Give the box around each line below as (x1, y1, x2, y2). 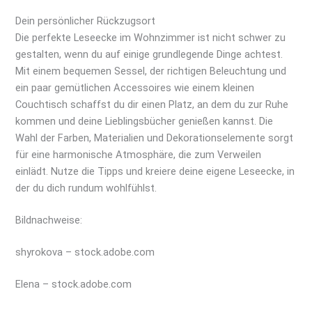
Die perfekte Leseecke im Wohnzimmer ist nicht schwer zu (15, 31, 286, 45)
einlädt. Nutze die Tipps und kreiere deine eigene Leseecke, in (15, 165, 295, 178)
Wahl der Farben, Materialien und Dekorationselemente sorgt (15, 132, 294, 145)
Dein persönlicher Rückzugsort (15, 15, 156, 28)
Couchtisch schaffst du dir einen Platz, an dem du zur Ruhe (15, 98, 289, 111)
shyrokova (15, 246, 63, 259)
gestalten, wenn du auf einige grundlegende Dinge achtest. (15, 48, 283, 61)
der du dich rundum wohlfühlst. (15, 182, 157, 195)
